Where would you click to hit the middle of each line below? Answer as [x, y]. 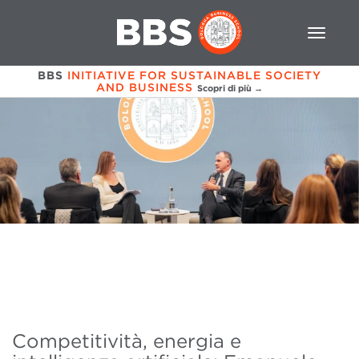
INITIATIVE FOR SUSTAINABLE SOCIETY [194, 75]
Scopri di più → [230, 88]
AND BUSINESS [145, 87]
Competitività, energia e [127, 341]
